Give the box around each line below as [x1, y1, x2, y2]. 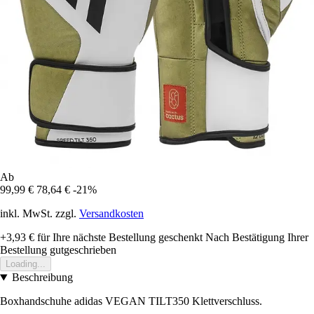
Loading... [6, 259, 46, 270]
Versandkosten [79, 207, 144, 220]
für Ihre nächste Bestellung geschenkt [34, 231, 203, 244]
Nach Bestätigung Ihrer [205, 231, 308, 244]
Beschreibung [11, 271, 73, 284]
